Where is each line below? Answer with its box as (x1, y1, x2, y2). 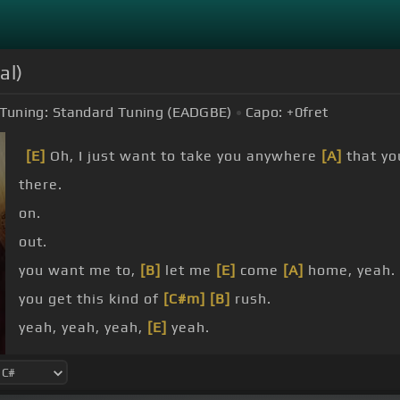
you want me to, (19, 262, 140, 279)
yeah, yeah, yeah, (19, 319, 147, 337)
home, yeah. (304, 262, 396, 279)
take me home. (259, 347, 371, 365)
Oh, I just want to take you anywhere (46, 147, 321, 165)
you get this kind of (19, 290, 163, 308)
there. (19, 176, 62, 194)
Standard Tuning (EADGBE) (53, 104, 232, 121)
